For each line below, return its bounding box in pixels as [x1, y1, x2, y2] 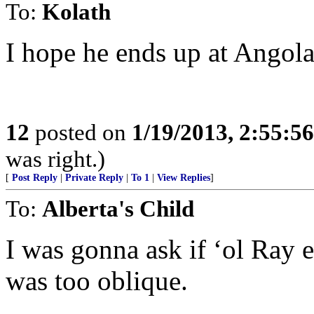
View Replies [157, 172, 210, 183]
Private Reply [65, 172, 123, 183]
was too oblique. [6, 266, 188, 296]
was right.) [6, 146, 105, 172]
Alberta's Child [42, 196, 194, 221]
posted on [29, 119, 132, 145]
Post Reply [12, 172, 57, 183]
